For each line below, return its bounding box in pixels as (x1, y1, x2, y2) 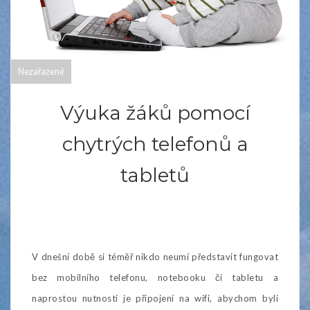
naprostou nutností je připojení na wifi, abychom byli (32, 292, 278, 304)
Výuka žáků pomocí (60, 100, 250, 125)
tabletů (120, 163, 190, 187)
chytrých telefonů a (62, 131, 248, 156)
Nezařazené (18, 65, 64, 77)
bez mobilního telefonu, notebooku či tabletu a (32, 271, 278, 283)
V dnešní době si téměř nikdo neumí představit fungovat (32, 250, 278, 262)
